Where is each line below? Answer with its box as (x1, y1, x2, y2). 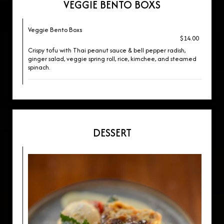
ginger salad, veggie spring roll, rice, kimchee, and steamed (28, 54, 196, 63)
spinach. (28, 62, 50, 72)
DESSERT (92, 125, 131, 140)
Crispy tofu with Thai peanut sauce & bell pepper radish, (28, 45, 185, 55)
